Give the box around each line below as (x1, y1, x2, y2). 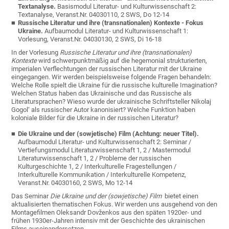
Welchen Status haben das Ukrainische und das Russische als (11, 89, 192, 98)
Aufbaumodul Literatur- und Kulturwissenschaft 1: (44, 27, 189, 35)
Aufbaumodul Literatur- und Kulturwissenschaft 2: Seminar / (18, 138, 192, 146)
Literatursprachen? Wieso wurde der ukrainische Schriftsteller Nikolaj (11, 98, 212, 106)
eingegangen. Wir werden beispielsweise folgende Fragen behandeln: (11, 73, 212, 81)
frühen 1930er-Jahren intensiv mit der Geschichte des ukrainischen (11, 217, 205, 225)
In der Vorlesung (11, 49, 60, 57)
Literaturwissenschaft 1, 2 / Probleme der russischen (18, 154, 172, 163)
